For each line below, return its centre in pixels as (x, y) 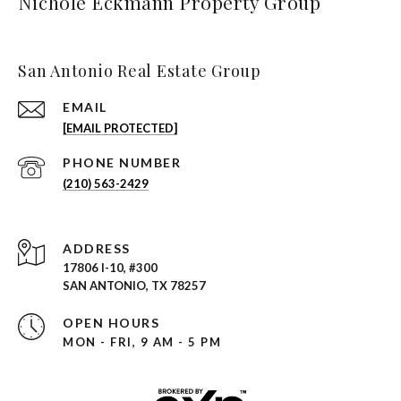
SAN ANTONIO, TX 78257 (134, 285)
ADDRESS (97, 248)
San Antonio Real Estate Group (140, 70)
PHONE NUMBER (122, 162)
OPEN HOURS (111, 322)
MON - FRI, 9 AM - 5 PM (142, 341)
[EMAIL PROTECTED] (120, 128)
